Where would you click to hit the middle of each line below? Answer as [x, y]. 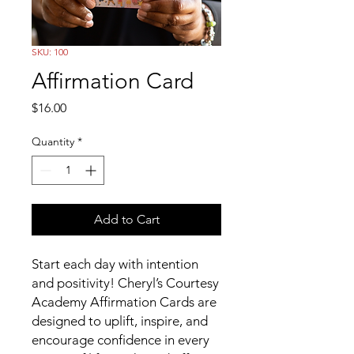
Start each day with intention [115, 264]
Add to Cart [126, 219]
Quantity [53, 141]
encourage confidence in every [121, 340]
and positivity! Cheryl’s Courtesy [125, 283]
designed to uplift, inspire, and [120, 321]
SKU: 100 [50, 52]
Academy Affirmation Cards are [124, 302]
